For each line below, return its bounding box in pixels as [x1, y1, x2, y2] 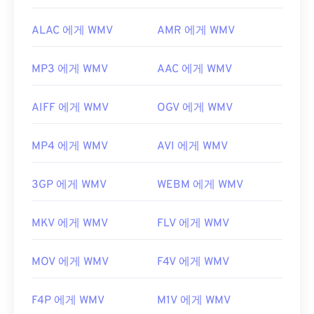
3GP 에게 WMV [32, 178, 107, 193]
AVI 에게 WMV [157, 139, 228, 154]
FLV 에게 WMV [157, 217, 229, 231]
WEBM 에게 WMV [157, 178, 243, 193]
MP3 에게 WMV [32, 62, 108, 77]
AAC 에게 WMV [157, 62, 232, 77]
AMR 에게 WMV [157, 24, 235, 39]
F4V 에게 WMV [157, 255, 229, 270]
